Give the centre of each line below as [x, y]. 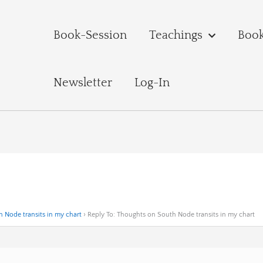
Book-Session [90, 35]
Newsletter [82, 83]
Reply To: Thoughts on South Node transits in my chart [171, 215]
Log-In [152, 83]
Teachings [176, 35]
